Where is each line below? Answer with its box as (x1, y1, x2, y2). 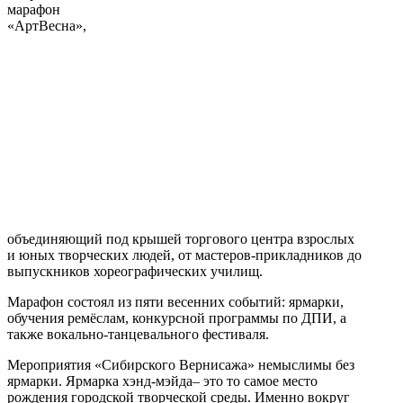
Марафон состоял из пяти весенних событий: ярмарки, (7, 293, 344, 309)
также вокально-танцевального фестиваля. (7, 326, 269, 342)
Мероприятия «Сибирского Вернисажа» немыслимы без (7, 356, 354, 372)
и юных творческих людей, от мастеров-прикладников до (7, 246, 362, 263)
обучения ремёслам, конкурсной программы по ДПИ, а (7, 309, 346, 326)
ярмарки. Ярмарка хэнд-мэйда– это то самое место (7, 372, 318, 389)
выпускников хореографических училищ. (7, 263, 263, 279)
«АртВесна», (7, 17, 86, 33)
